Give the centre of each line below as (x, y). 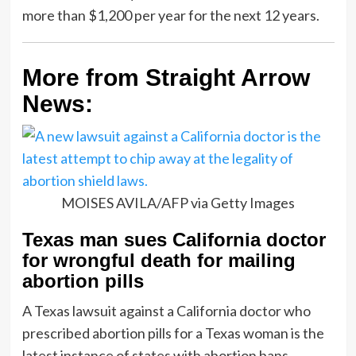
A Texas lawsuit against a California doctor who (166, 310)
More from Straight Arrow (166, 77)
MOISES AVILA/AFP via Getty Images (178, 202)
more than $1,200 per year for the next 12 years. (170, 15)
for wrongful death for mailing (159, 260)
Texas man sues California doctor (174, 239)
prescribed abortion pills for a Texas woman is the (173, 333)
